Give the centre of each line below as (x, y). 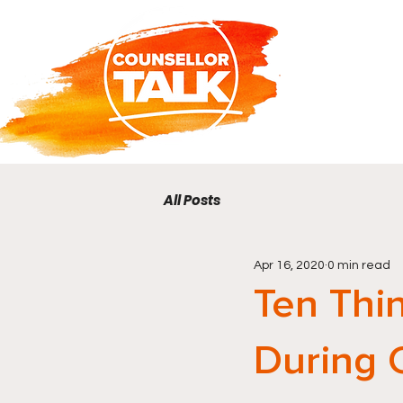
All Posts (192, 200)
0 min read (359, 265)
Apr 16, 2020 (289, 265)
